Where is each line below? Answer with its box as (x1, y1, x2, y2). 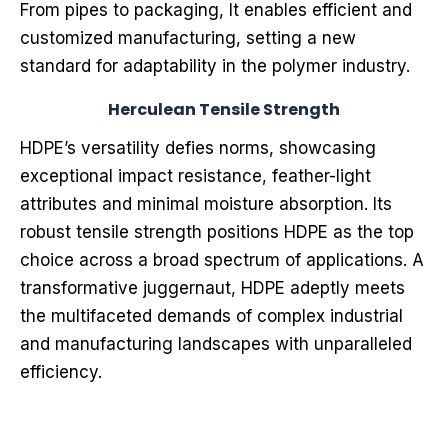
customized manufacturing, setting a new (20, 28, 356, 49)
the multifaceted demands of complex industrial (20, 306, 403, 327)
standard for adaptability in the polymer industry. (20, 56, 410, 77)
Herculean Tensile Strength (108, 98, 340, 122)
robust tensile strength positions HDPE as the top (20, 222, 414, 243)
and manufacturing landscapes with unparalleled (20, 334, 412, 355)
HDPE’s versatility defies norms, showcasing (20, 138, 376, 159)
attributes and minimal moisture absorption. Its (20, 194, 392, 215)
